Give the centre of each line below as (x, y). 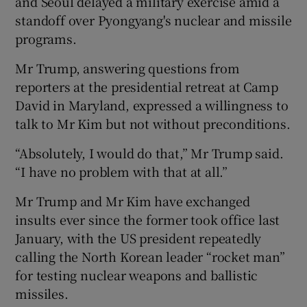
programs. (46, 38)
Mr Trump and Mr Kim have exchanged (133, 200)
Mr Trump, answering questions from (127, 67)
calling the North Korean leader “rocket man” (150, 256)
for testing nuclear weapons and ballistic (137, 274)
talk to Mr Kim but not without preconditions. (153, 123)
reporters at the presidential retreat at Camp (147, 86)
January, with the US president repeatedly (138, 237)
